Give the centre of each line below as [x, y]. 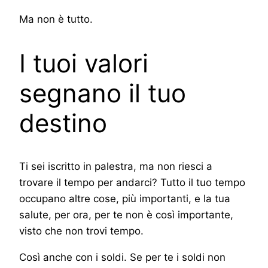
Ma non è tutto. [56, 19]
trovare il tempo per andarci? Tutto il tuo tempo [132, 183]
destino [63, 123]
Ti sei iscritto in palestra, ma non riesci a [116, 167]
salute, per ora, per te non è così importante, [126, 215]
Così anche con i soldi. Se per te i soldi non [122, 258]
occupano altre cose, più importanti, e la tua [125, 199]
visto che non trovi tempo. [81, 231]
